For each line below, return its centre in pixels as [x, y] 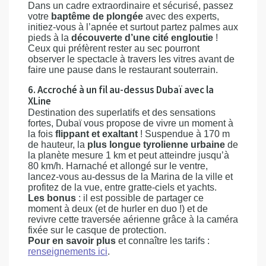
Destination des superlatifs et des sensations [122, 113]
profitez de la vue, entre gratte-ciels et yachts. [122, 188]
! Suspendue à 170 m [185, 134]
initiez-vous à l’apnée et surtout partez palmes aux [133, 27]
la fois [42, 134]
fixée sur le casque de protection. [97, 230]
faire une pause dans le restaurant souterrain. [123, 70]
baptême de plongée [98, 17]
